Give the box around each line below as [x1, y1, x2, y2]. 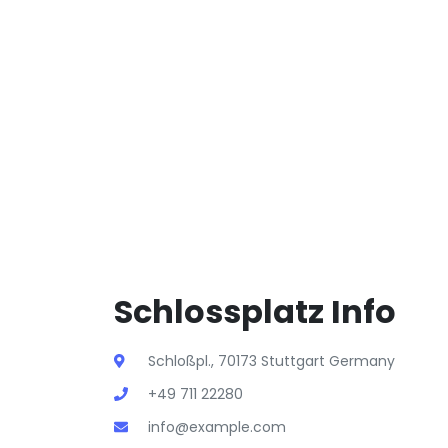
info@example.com [148, 417, 286, 437]
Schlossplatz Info [114, 289, 396, 334]
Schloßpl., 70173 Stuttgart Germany [148, 351, 395, 371]
